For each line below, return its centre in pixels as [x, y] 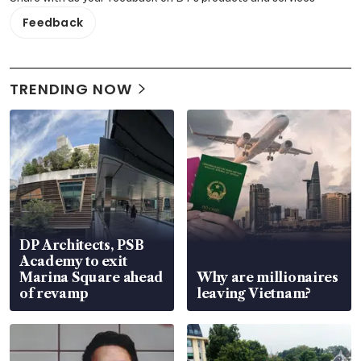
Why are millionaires [268, 277]
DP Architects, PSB [82, 245]
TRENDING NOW [71, 89]
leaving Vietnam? [254, 293]
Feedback [53, 22]
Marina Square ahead [91, 277]
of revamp [54, 293]
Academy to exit [73, 261]
